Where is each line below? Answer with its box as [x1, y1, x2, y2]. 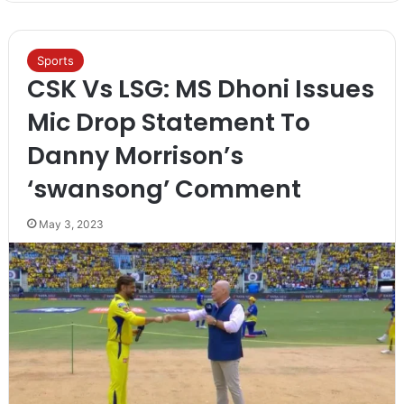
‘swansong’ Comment [26, 171, 301, 206]
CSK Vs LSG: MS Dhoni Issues [26, 71, 374, 106]
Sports [36, 52, 74, 68]
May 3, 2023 [38, 216, 104, 231]
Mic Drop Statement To [26, 105, 310, 139]
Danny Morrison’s [26, 138, 243, 172]
